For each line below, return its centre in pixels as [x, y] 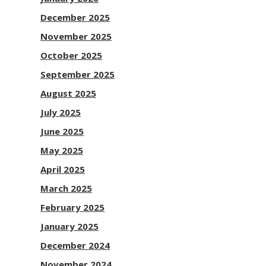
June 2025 [62, 131]
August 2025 [68, 93]
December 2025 [75, 17]
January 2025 [69, 226]
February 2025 [72, 207]
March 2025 [66, 188]
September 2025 [77, 74]
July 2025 [61, 112]
